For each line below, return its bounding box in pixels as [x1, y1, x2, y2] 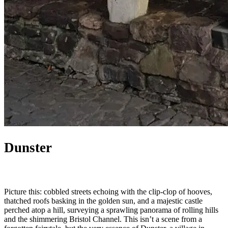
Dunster [4, 139, 52, 155]
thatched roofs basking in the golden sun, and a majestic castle [4, 196, 203, 206]
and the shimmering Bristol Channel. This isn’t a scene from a [4, 215, 202, 224]
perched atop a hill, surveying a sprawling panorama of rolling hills [4, 206, 218, 215]
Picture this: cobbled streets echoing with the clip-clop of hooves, [4, 187, 212, 196]
